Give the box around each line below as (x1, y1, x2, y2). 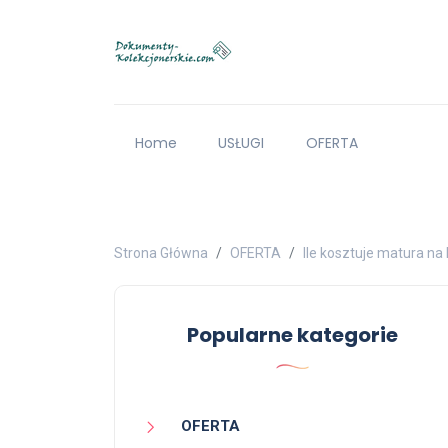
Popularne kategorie (186, 321, 398, 350)
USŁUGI (218, 133, 265, 154)
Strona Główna (114, 245, 208, 262)
